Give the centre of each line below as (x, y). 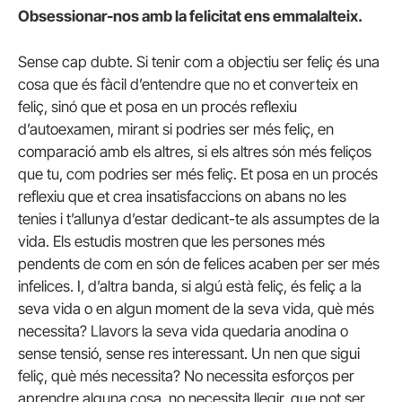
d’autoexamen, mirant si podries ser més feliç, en (176, 130)
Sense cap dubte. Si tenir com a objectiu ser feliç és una (199, 62)
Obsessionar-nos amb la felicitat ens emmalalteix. (190, 16)
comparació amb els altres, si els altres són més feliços (195, 152)
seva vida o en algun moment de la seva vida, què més (196, 309)
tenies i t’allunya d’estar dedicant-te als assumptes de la (199, 219)
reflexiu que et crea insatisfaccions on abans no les (182, 197)
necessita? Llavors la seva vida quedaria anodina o (183, 332)
